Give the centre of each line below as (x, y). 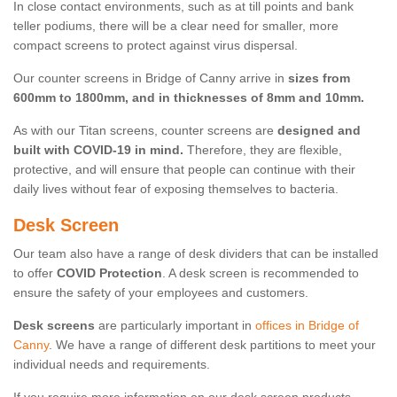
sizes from (319, 78)
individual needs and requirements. (112, 365)
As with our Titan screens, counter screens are (145, 131)
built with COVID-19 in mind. (98, 150)
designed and (319, 131)
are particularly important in (175, 326)
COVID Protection (109, 273)
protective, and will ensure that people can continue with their (184, 170)
